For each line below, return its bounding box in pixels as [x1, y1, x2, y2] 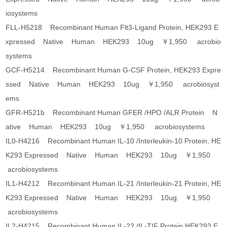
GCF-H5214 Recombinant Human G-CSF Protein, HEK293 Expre [6, 66, 221, 74]
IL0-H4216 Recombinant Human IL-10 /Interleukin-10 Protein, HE [6, 137, 221, 145]
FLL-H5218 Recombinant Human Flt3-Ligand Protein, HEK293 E [6, 23, 219, 32]
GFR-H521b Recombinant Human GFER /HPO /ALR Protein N [6, 108, 218, 117]
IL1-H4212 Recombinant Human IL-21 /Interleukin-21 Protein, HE [6, 179, 221, 188]
